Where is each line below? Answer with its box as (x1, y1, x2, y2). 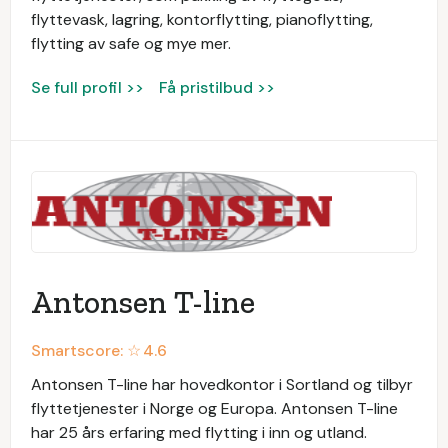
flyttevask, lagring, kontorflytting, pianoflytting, (31, 8, 373, 30)
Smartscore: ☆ (31, 339, 141, 361)
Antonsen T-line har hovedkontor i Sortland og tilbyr (31, 373, 413, 395)
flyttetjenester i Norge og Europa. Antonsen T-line (31, 397, 398, 419)
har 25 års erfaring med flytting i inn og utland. (31, 421, 367, 443)
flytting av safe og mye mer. (31, 32, 231, 54)
